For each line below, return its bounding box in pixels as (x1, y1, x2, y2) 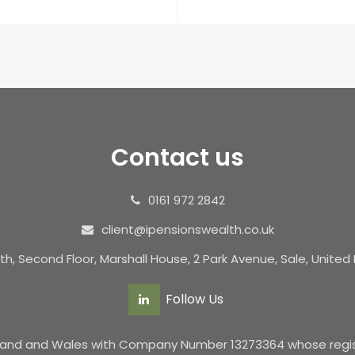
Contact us (111, 140, 244, 174)
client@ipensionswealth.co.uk (101, 220, 274, 238)
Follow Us (162, 289, 223, 308)
